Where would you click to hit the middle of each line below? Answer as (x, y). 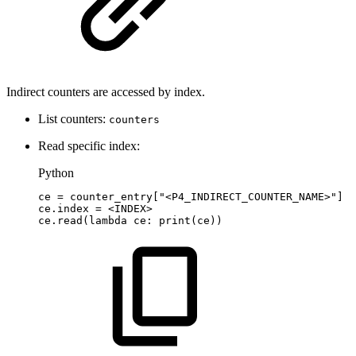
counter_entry (111, 196)
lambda (108, 220)
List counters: (74, 118)
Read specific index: (89, 145)
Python (56, 172)
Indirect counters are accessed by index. (106, 91)
